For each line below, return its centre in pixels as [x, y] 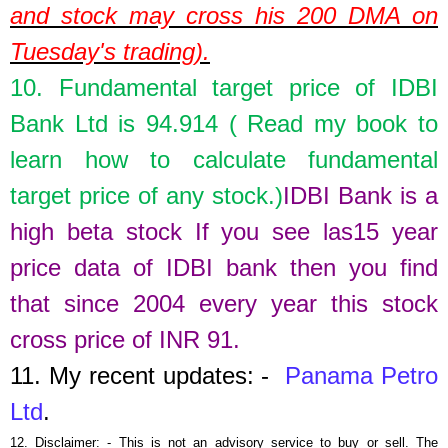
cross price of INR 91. [125, 339]
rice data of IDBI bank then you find [230, 267]
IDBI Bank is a [360, 195]
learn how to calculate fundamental [224, 159]
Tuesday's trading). [110, 51]
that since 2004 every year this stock [224, 303]
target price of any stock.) [146, 195]
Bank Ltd [59, 123]
